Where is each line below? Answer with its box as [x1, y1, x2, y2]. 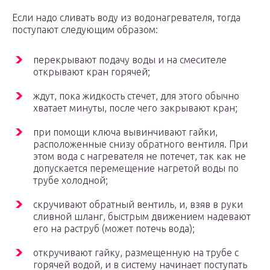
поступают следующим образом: [12, 24, 158, 36]
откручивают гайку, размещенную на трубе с [33, 247, 239, 259]
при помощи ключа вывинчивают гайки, [33, 127, 218, 138]
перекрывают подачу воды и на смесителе [33, 54, 227, 66]
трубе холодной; [33, 175, 108, 186]
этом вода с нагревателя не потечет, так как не [33, 151, 246, 162]
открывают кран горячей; [33, 66, 150, 78]
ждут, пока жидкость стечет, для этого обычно [33, 90, 239, 102]
